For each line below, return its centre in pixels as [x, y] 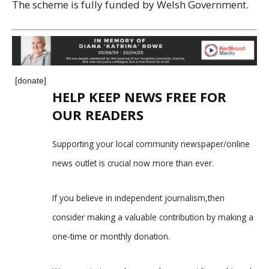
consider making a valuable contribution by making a [153, 217]
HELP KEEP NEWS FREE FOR [139, 97]
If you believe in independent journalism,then [138, 198]
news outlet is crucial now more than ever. [133, 163]
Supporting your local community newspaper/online [151, 144]
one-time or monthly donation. [111, 237]
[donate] [31, 81]
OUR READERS [98, 115]
